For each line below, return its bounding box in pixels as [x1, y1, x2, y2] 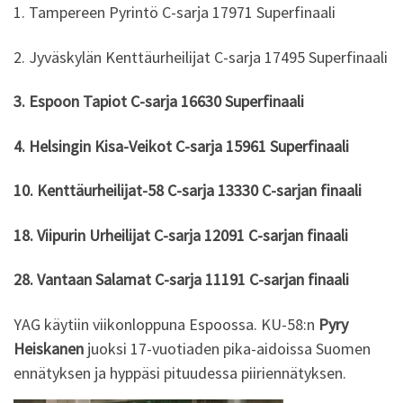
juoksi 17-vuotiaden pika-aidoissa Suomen [84, 337, 371, 359]
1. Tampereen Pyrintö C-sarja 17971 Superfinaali [13, 2, 336, 23]
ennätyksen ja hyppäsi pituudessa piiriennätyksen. [13, 362, 346, 383]
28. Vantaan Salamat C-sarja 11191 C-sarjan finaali [13, 269, 349, 291]
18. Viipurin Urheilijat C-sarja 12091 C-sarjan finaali [13, 224, 348, 246]
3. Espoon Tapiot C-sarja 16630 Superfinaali [13, 91, 304, 112]
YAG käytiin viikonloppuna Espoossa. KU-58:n [13, 313, 318, 335]
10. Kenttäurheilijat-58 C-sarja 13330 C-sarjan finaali [13, 180, 362, 201]
